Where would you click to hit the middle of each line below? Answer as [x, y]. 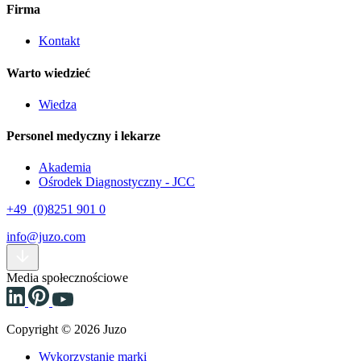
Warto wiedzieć [48, 73]
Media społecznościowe [67, 278]
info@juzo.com [46, 237]
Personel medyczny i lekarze [83, 136]
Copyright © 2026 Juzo [66, 330]
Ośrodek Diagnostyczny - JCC [117, 182]
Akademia [65, 168]
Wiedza [58, 104]
